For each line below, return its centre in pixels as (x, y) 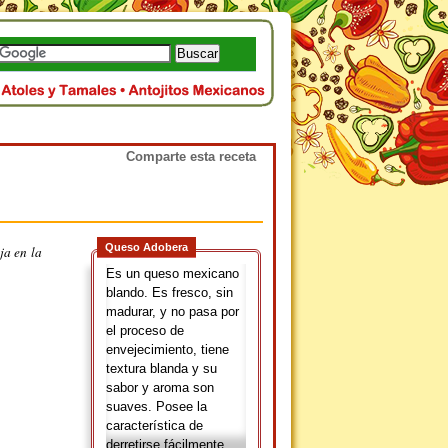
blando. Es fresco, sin (169, 292)
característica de (154, 425)
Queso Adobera (146, 247)
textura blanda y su (161, 368)
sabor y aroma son (160, 387)
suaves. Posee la (156, 406)
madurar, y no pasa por (172, 311)
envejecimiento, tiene (167, 349)
